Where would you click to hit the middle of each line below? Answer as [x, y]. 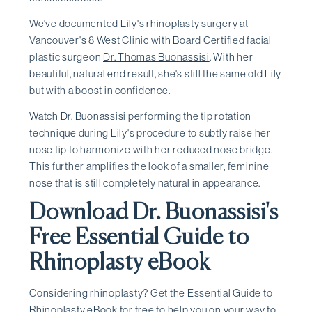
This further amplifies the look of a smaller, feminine [149, 166]
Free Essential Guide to [139, 238]
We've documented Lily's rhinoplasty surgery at [139, 24]
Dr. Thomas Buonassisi [156, 57]
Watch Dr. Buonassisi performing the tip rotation [140, 116]
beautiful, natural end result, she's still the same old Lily [155, 74]
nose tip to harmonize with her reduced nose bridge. [151, 149]
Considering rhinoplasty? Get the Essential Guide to [151, 292]
